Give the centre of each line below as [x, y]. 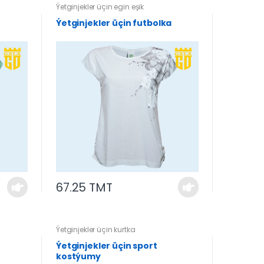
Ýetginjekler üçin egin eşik [100, 7]
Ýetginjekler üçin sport [106, 246]
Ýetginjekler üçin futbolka [114, 23]
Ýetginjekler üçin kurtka [95, 230]
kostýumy [78, 257]
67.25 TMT [84, 187]
